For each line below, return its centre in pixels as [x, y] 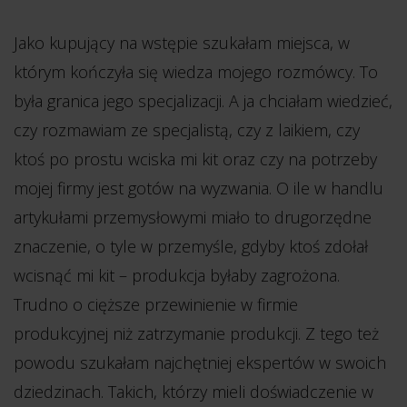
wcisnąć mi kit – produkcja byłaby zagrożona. [177, 275]
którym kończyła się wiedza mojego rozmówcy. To [196, 72]
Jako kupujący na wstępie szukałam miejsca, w [182, 43]
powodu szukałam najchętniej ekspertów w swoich [200, 362]
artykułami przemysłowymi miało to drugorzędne [193, 217]
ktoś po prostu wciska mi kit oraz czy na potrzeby [195, 159]
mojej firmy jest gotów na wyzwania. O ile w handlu [199, 188]
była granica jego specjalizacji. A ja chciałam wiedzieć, [203, 101]
